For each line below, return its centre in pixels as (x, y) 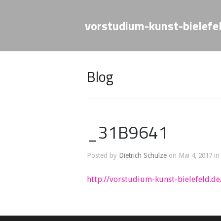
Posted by (103, 155)
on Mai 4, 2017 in (193, 155)
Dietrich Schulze (143, 155)
